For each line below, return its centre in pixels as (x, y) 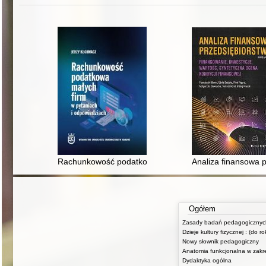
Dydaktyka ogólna (207, 260)
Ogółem (202, 208)
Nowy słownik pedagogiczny (221, 241)
